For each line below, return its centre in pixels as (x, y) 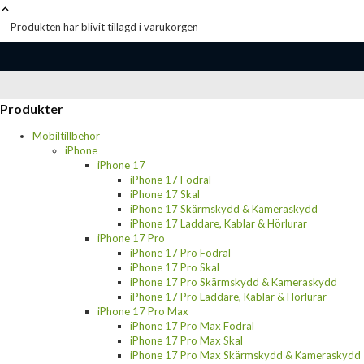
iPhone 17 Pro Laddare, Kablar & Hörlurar (228, 296)
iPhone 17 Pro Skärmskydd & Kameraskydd (234, 282)
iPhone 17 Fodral (171, 179)
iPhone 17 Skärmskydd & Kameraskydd (224, 208)
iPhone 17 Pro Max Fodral (192, 325)
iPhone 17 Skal (165, 194)
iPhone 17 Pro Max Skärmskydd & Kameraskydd (245, 355)
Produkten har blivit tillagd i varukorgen (104, 26)
